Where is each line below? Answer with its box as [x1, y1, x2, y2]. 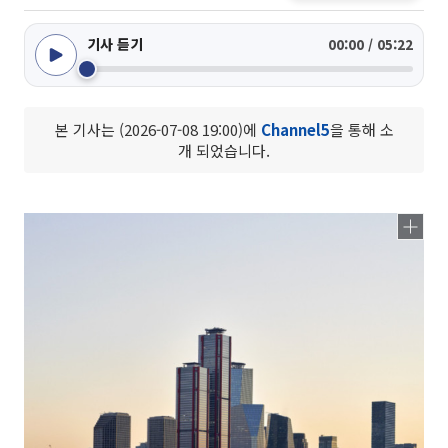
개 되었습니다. [178, 140, 270, 161]
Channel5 [260, 119, 330, 140]
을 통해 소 [329, 119, 394, 140]
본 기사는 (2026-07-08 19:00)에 [54, 119, 261, 140]
